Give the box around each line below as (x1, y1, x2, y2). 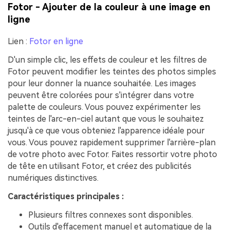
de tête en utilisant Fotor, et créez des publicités (8, 161, 191, 171)
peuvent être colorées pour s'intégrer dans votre (8, 90, 194, 100)
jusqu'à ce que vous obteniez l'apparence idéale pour (8, 125, 205, 136)
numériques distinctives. (8, 172, 99, 183)
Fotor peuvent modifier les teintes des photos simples (8, 66, 216, 76)
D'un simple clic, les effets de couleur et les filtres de (8, 54, 207, 65)
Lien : (8, 36, 29, 47)
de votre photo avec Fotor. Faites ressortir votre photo (8, 149, 217, 159)
